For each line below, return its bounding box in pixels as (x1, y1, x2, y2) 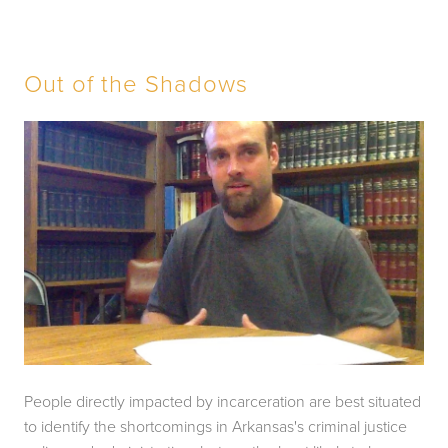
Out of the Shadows (24, 65, 248, 99)
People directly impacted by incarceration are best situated (24, 390, 421, 413)
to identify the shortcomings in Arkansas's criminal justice (24, 415, 407, 438)
